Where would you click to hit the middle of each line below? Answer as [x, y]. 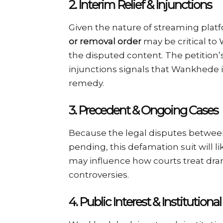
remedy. [86, 83]
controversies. [99, 174]
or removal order [105, 41]
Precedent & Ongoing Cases [148, 110]
